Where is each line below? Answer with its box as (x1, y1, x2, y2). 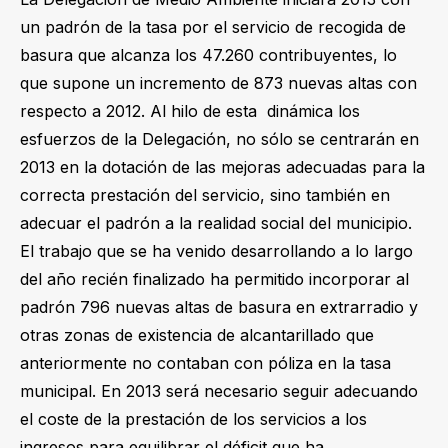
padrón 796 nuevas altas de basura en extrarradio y (20, 296, 418, 317)
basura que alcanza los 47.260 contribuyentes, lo (20, 44, 397, 65)
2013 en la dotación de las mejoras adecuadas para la (20, 156, 425, 177)
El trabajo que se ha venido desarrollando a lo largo (20, 240, 413, 261)
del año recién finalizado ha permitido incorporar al (20, 268, 409, 289)
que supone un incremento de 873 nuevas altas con (20, 72, 417, 93)
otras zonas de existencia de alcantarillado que (20, 324, 374, 345)
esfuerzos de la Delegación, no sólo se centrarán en (20, 128, 419, 149)
